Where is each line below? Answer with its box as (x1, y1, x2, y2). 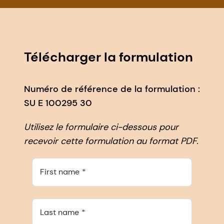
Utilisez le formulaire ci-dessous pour (24, 120, 178, 133)
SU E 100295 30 (24, 96, 92, 109)
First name (40, 166, 79, 177)
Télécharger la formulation (24, 48, 193, 65)
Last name (40, 206, 79, 217)
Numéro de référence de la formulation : (24, 82, 200, 95)
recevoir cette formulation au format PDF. (24, 134, 198, 147)
